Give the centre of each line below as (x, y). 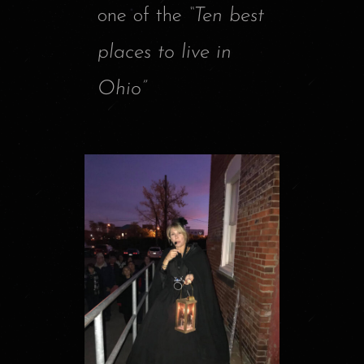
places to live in (165, 53)
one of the (143, 16)
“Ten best (226, 16)
